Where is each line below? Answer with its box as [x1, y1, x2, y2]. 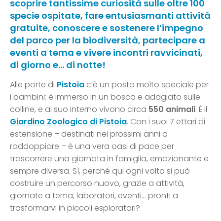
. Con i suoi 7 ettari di [127, 116, 205, 128]
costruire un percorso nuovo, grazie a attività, [10, 178, 184, 189]
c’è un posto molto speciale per [86, 79, 209, 91]
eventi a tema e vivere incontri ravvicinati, [10, 46, 203, 59]
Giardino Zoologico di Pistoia [10, 116, 127, 128]
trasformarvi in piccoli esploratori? [10, 202, 140, 214]
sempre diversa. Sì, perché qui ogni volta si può [10, 165, 190, 177]
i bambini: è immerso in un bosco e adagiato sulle [10, 91, 200, 103]
